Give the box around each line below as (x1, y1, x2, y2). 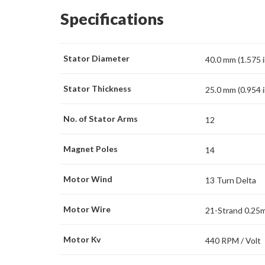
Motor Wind (63, 173, 112, 184)
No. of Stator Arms (63, 113, 138, 124)
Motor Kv (63, 234, 101, 244)
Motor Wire (63, 203, 111, 214)
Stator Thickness (63, 83, 131, 93)
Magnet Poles (63, 143, 118, 154)
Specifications (60, 9, 164, 29)
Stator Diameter (63, 53, 130, 63)
